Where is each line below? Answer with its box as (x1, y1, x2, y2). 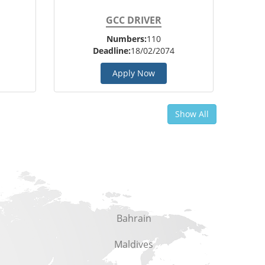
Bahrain (116, 212, 151, 225)
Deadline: (93, 45, 131, 56)
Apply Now (112, 67, 155, 79)
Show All (175, 108, 209, 119)
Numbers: (106, 33, 147, 44)
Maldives (114, 238, 153, 251)
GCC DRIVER (106, 14, 161, 27)
